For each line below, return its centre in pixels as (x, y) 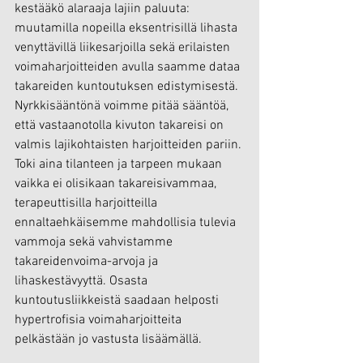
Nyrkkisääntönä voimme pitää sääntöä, (123, 107)
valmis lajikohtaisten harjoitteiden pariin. (130, 145)
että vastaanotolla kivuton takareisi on (121, 126)
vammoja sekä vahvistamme (95, 243)
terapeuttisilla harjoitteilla (88, 204)
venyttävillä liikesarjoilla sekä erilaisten (124, 48)
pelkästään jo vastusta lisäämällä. (108, 340)
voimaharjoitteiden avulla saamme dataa (129, 68)
